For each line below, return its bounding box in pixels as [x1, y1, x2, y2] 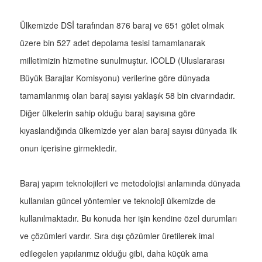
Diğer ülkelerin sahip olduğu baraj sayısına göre [20, 107, 195, 119]
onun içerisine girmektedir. [20, 142, 119, 154]
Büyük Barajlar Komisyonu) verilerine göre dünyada [20, 72, 210, 84]
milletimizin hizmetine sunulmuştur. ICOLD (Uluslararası [20, 54, 225, 67]
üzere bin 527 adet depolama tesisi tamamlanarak [20, 37, 205, 49]
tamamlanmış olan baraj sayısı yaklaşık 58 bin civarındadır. [20, 89, 235, 102]
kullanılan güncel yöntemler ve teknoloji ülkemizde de [20, 195, 216, 207]
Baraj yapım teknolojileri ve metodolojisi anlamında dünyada [20, 177, 240, 189]
